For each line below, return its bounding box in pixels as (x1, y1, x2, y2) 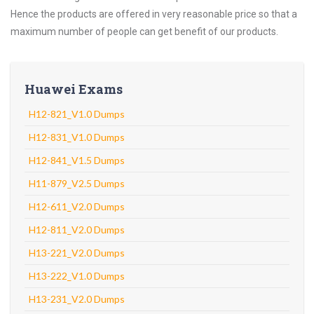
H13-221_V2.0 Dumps (29, 247, 125, 259)
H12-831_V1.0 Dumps (29, 131, 125, 143)
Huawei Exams (25, 81, 123, 97)
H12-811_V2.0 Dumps (29, 224, 125, 235)
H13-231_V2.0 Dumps (29, 293, 125, 305)
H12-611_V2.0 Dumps (29, 200, 125, 212)
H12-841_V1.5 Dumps (29, 154, 125, 166)
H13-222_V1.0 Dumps (29, 270, 125, 282)
